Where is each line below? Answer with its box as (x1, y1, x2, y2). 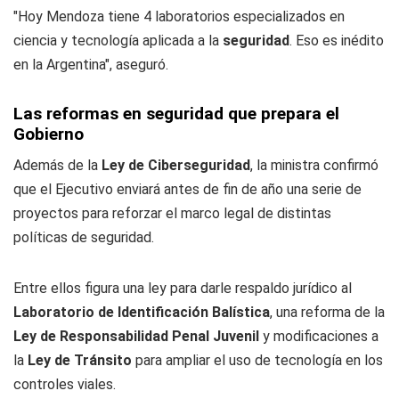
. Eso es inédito (289, 32, 384, 49)
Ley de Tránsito (24, 352, 132, 369)
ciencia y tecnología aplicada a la (13, 32, 223, 49)
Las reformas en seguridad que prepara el (13, 103, 339, 124)
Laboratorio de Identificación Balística (13, 304, 270, 321)
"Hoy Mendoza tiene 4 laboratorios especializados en (13, 8, 345, 25)
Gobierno (13, 124, 84, 144)
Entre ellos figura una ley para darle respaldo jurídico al (13, 280, 352, 297)
